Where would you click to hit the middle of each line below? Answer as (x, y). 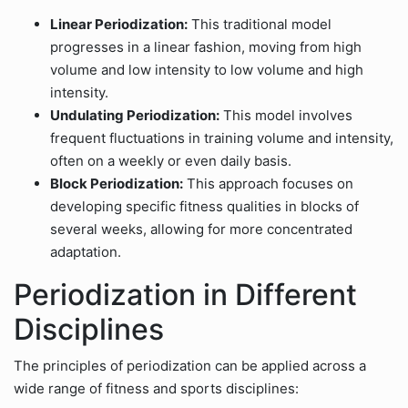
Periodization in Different (185, 295)
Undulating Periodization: (135, 115)
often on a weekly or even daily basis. (171, 161)
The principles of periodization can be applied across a (190, 366)
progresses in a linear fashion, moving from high (206, 47)
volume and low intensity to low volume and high (207, 70)
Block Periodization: (117, 184)
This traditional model (260, 24)
